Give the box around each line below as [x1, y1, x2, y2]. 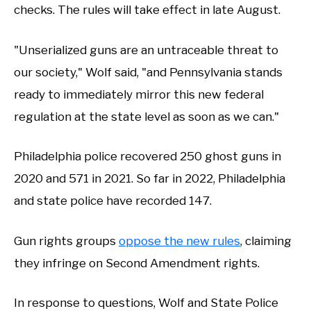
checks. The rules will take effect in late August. [14, 3, 280, 17]
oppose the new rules [119, 233, 240, 248]
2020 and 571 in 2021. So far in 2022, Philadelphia [14, 171, 285, 186]
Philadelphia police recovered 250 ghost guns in [14, 149, 281, 164]
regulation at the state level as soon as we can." [14, 109, 279, 124]
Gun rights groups [14, 233, 119, 248]
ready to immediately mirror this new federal [14, 87, 264, 101]
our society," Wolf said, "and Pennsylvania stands [14, 65, 283, 79]
